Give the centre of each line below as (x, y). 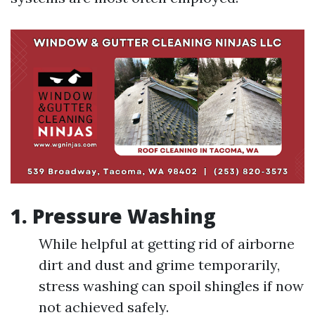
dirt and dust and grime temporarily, (159, 265)
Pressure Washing (124, 216)
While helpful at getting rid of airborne (167, 244)
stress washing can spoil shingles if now (171, 286)
